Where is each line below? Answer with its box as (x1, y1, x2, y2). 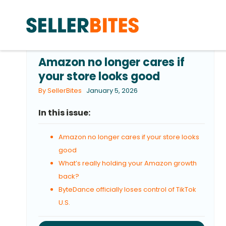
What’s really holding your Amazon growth (59, 158, 197, 168)
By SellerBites (38, 86, 82, 95)
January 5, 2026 (86, 86, 138, 95)
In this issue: (38, 107, 90, 119)
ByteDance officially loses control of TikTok (59, 185, 196, 194)
